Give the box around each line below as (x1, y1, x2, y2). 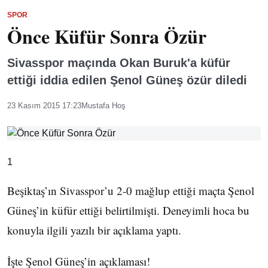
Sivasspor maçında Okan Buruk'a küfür (7, 56, 230, 69)
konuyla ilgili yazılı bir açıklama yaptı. (7, 223, 181, 237)
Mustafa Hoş (81, 101, 126, 110)
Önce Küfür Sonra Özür (7, 22, 206, 50)
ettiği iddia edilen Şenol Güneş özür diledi (7, 74, 247, 87)
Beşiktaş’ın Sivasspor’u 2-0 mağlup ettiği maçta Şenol (7, 183, 254, 198)
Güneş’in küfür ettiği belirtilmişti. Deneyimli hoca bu (7, 203, 249, 218)
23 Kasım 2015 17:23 (7, 101, 81, 110)
